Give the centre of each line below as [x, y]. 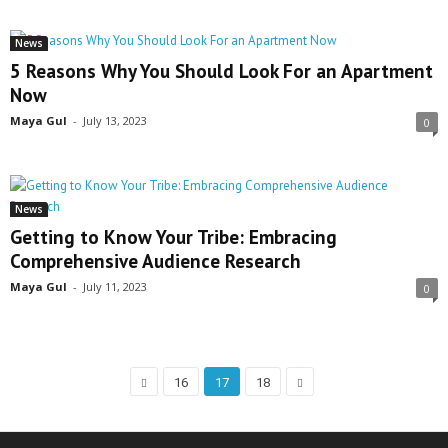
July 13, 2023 [115, 121]
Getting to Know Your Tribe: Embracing [173, 237]
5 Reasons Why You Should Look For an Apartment [221, 71]
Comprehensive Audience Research [155, 261]
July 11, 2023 [115, 287]
